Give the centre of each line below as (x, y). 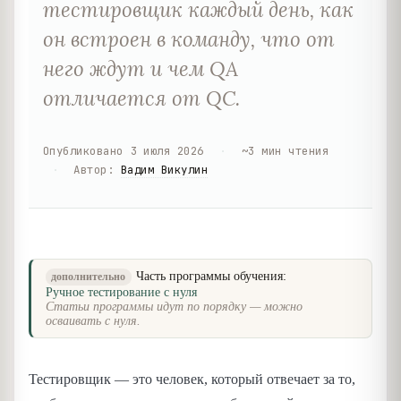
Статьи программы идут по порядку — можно (174, 306)
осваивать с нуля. (93, 320)
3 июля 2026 (167, 150)
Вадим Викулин (164, 169)
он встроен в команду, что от (189, 38)
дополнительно (89, 276)
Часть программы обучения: (212, 276)
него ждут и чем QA (141, 68)
